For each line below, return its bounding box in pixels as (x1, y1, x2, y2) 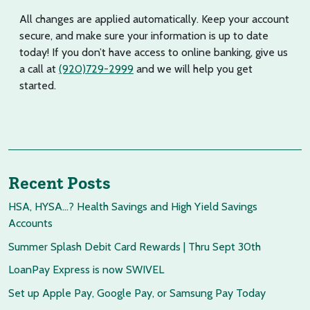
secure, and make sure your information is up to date (19, 29, 268, 42)
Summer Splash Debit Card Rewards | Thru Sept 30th (8, 239, 261, 253)
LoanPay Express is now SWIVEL (8, 263, 164, 277)
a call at (19, 62, 59, 75)
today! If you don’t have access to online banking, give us (19, 46, 288, 59)
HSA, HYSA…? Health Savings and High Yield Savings (8, 200, 257, 213)
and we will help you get (134, 62, 253, 75)
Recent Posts (8, 172, 111, 194)
